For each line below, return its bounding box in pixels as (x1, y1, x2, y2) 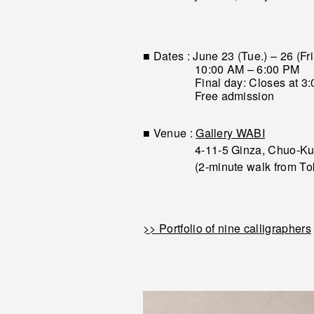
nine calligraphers (218, 220, 311, 237)
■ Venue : (143, 125, 196, 142)
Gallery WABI (196, 125, 266, 142)
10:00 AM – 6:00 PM (143, 61, 300, 78)
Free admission (143, 88, 275, 104)
